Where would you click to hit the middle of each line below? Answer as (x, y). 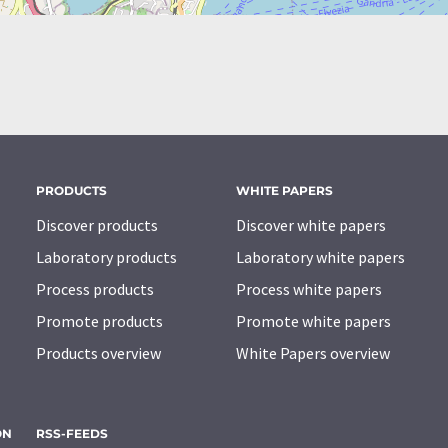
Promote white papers (313, 320)
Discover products (97, 224)
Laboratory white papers (320, 256)
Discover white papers (311, 224)
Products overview (98, 352)
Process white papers (309, 288)
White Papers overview (313, 352)
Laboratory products (106, 256)
